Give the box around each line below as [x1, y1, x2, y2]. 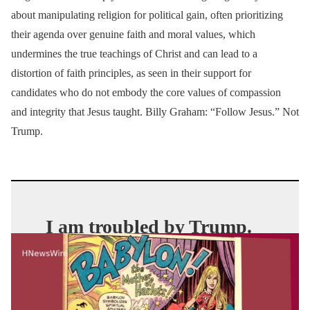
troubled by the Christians [46, 259, 264, 282]
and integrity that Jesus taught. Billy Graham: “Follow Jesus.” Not [11, 105, 299, 118]
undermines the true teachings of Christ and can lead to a [11, 47, 257, 60]
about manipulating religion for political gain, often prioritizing [11, 8, 283, 21]
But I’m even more [46, 237, 199, 259]
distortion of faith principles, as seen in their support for [11, 66, 251, 79]
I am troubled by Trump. [46, 215, 252, 237]
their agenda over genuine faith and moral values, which [11, 28, 255, 40]
